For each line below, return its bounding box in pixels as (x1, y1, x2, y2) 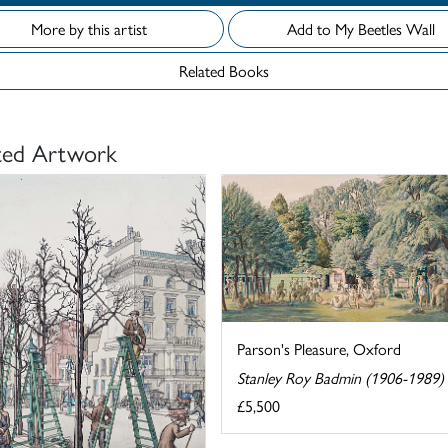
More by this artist (31, 17, 147, 40)
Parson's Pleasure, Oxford (236, 337, 401, 361)
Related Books (179, 59, 269, 82)
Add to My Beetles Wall (358, 17, 435, 40)
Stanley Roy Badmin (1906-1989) (236, 366, 444, 390)
